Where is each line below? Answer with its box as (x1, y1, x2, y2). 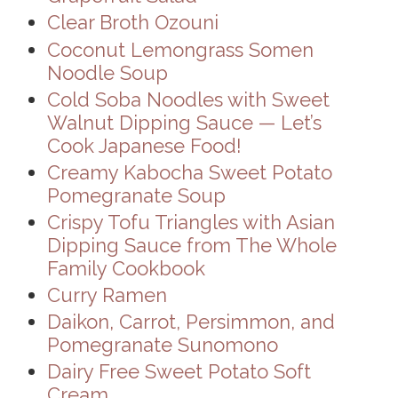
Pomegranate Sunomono (46, 332, 278, 356)
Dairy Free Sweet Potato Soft (46, 359, 311, 383)
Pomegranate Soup (46, 183, 226, 207)
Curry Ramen (46, 283, 167, 306)
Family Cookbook (46, 256, 205, 280)
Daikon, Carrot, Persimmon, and (46, 309, 335, 333)
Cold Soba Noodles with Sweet (46, 87, 330, 111)
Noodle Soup (46, 60, 168, 84)
